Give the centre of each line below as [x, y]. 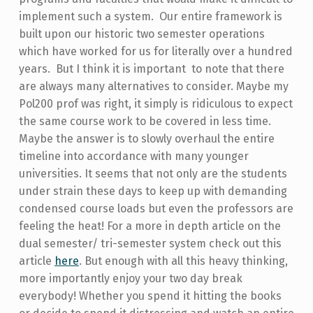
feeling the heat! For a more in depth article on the [150, 226]
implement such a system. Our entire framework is [150, 16]
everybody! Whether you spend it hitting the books [150, 296]
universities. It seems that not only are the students [153, 173]
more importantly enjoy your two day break [130, 278]
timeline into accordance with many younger [133, 156]
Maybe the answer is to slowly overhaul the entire [146, 138]
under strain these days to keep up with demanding [153, 191]
